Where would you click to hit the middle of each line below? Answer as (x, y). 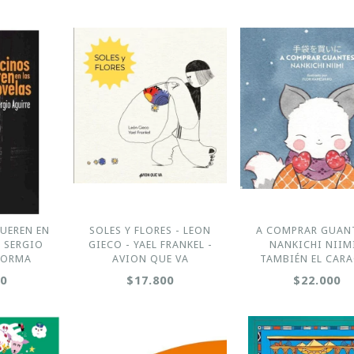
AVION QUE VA (150, 259)
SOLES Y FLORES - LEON (151, 230)
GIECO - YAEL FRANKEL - (150, 245)
